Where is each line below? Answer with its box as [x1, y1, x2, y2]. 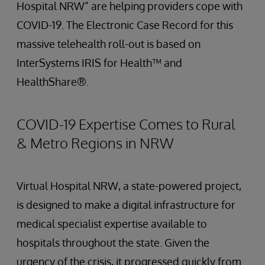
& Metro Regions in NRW [17, 134, 173, 153]
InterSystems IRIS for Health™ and [17, 56, 182, 70]
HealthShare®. [17, 75, 89, 89]
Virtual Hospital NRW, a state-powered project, [17, 179, 241, 193]
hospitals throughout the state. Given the [17, 236, 209, 250]
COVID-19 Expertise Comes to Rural [17, 115, 235, 134]
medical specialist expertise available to [17, 217, 207, 231]
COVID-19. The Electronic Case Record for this [17, 18, 233, 32]
